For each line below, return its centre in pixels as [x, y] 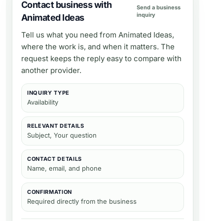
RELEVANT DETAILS [56, 126]
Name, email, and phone [64, 168]
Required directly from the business [82, 201]
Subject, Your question [62, 135]
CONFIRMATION [50, 192]
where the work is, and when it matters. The [98, 47]
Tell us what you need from [70, 35]
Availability [43, 102]
